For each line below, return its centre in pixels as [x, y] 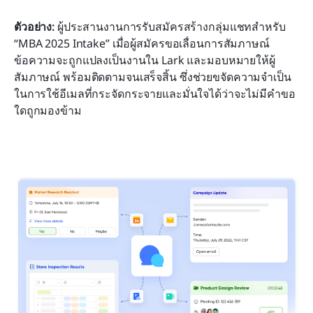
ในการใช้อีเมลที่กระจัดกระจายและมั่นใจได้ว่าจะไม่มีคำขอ [155, 93]
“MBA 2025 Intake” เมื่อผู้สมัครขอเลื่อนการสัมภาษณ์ [142, 43]
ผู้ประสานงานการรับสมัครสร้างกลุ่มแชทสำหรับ [171, 26]
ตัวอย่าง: [36, 26]
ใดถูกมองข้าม [48, 110]
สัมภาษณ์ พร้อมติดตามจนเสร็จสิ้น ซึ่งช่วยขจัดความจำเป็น [153, 77]
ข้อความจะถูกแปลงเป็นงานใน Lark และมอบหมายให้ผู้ [145, 60]
